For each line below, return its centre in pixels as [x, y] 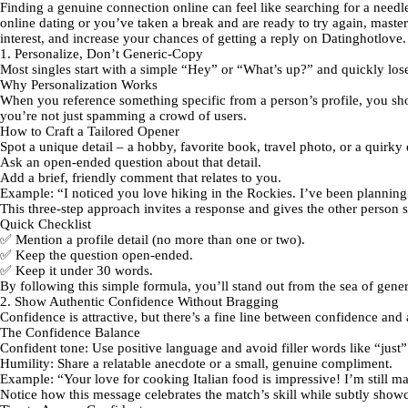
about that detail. [212, 162]
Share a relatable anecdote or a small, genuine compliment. [223, 363]
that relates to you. [227, 178]
